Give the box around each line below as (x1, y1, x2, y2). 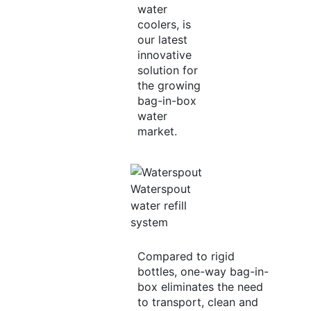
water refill (130, 199, 187, 213)
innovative (137, 48, 192, 62)
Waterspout (130, 182, 191, 196)
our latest (137, 33, 187, 47)
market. (137, 124, 177, 139)
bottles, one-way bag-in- (137, 264, 269, 279)
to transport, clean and (137, 295, 258, 310)
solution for (137, 63, 198, 78)
